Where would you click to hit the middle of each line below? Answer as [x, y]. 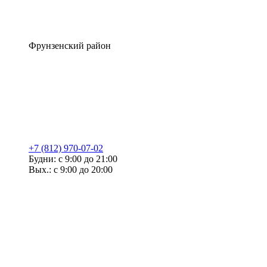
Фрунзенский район [70, 46]
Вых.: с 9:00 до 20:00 [71, 170]
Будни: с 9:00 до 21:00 [73, 159]
